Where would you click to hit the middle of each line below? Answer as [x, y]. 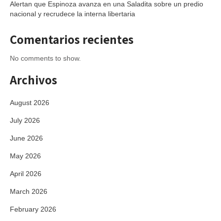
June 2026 [26, 138]
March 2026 [29, 191]
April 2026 [26, 174]
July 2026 [25, 120]
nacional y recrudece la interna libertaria [73, 14]
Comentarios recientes [72, 39]
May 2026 [25, 156]
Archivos [34, 80]
